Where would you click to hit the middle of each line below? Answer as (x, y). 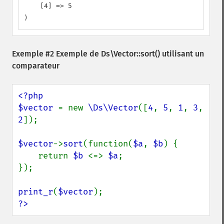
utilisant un (182, 54)
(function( (108, 144)
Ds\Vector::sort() (130, 54)
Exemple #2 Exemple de (56, 54)
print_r (35, 192)
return (55, 156)
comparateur (36, 66)
